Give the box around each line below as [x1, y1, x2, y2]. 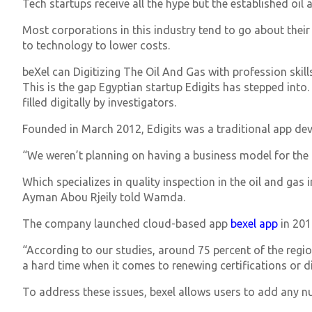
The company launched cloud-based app [22, 217, 231, 230]
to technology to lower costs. [22, 38, 170, 52]
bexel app [231, 217, 278, 230]
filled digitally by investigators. [22, 95, 176, 109]
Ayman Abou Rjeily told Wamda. [22, 190, 185, 203]
